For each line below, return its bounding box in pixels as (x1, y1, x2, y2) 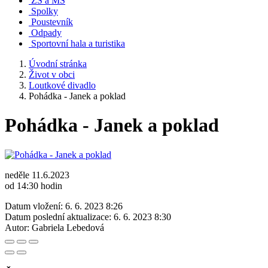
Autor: (5, 222, 29, 233)
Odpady (31, 28, 62, 38)
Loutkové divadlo (29, 80, 96, 90)
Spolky (31, 6, 58, 16)
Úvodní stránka (29, 59, 87, 69)
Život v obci (29, 69, 75, 80)
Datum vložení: (5, 200, 63, 211)
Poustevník (31, 17, 73, 27)
